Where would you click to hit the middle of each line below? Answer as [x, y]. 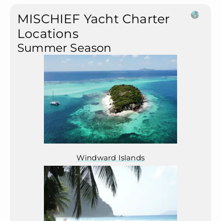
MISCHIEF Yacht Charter [94, 19]
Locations [48, 34]
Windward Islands [110, 158]
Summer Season [65, 48]
